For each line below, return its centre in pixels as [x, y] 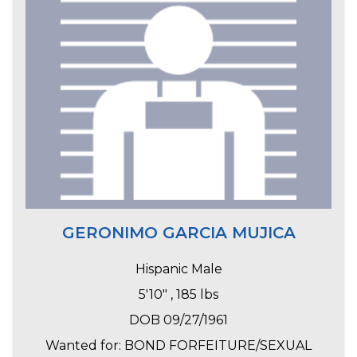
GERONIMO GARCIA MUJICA [178, 233]
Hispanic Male [178, 269]
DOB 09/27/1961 [178, 320]
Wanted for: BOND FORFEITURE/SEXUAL [178, 346]
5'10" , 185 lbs [178, 295]
